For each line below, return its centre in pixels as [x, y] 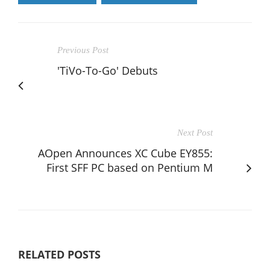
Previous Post [83, 50]
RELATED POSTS [59, 254]
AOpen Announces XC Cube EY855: [125, 153]
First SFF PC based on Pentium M [130, 167]
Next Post [195, 132]
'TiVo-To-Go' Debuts [108, 70]
